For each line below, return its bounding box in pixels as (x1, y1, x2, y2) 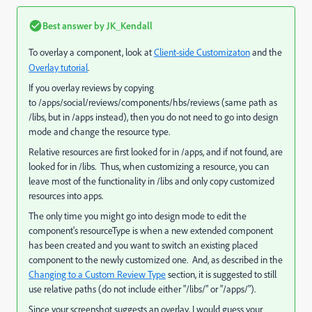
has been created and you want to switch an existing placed (29, 239, 258, 251)
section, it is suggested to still (166, 268, 276, 281)
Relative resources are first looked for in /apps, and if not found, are (29, 146, 283, 158)
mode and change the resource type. (29, 125, 170, 138)
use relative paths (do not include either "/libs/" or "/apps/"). (29, 283, 256, 295)
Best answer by (42, 19, 104, 31)
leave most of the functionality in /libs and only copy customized (29, 175, 274, 187)
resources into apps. (29, 189, 103, 202)
